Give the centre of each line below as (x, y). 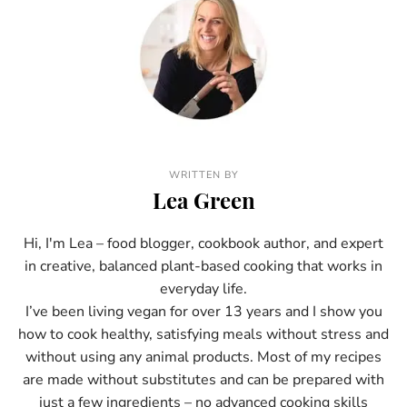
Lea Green (203, 200)
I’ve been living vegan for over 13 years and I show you (203, 312)
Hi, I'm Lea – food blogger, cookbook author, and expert (203, 244)
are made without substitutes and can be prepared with (203, 380)
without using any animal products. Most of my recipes (203, 357)
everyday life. (203, 289)
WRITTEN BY (203, 175)
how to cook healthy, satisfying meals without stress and (203, 335)
